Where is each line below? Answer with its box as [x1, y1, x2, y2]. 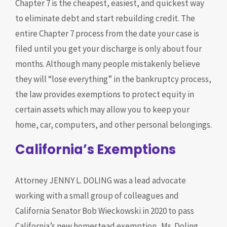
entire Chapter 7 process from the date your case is [15, 28, 199, 39]
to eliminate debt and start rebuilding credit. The [15, 13, 195, 24]
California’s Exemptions [15, 140, 176, 159]
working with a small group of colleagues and [15, 190, 179, 201]
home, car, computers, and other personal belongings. [15, 119, 212, 130]
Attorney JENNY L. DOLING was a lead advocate [15, 175, 186, 186]
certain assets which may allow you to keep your [15, 104, 190, 115]
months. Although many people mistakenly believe [15, 58, 200, 69]
